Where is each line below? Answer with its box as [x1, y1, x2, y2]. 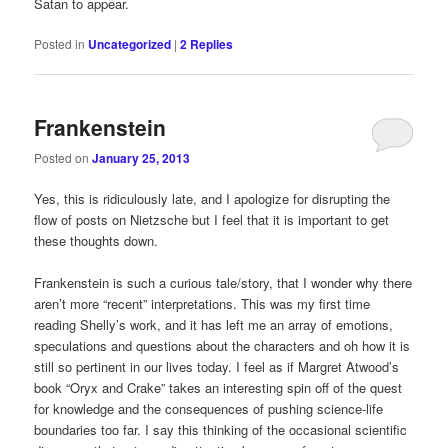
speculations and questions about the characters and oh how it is [34, 336, 411, 356]
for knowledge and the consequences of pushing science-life [34, 399, 384, 419]
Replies [187, 35, 234, 54]
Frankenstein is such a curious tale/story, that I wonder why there [34, 273, 413, 293]
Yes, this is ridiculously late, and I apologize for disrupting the [34, 189, 391, 209]
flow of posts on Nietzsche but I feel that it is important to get [34, 210, 390, 230]
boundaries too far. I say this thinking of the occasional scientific [34, 420, 408, 440]
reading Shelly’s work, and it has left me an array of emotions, [34, 315, 394, 335]
